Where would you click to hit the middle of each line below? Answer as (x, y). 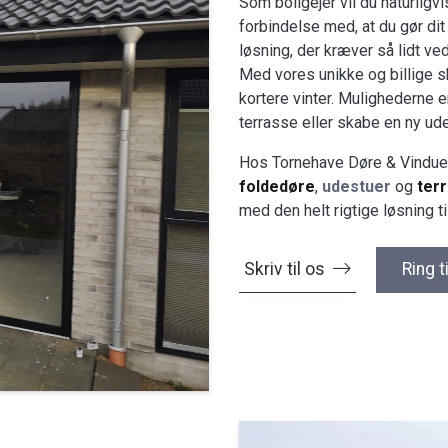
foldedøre (277, 186)
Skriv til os (284, 268)
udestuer (356, 186)
